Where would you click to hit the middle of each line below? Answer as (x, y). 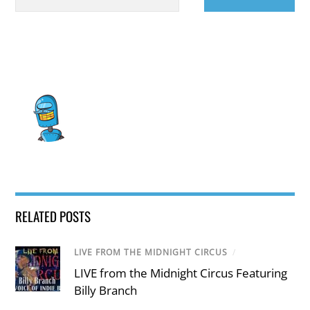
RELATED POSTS (53, 216)
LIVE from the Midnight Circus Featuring (181, 273)
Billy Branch (106, 290)
